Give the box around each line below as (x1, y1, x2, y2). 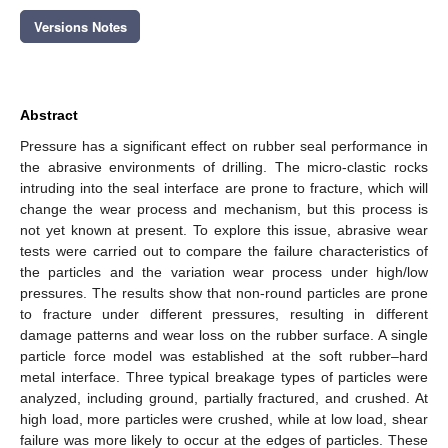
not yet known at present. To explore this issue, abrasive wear (20, 221, 428, 238)
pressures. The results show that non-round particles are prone (20, 284, 428, 301)
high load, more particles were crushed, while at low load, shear (20, 410, 428, 427)
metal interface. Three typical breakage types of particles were (20, 368, 428, 385)
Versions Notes (33, 16, 127, 36)
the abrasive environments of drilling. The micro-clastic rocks (20, 158, 428, 175)
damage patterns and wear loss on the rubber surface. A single (20, 326, 428, 343)
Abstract (20, 106, 78, 123)
